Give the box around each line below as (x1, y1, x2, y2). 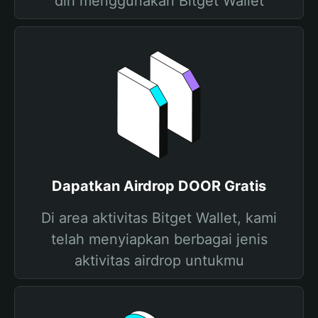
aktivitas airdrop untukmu (74, 252, 244, 269)
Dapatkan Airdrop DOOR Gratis (52, 177, 266, 194)
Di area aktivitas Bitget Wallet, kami (41, 209, 277, 226)
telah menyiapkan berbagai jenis (50, 231, 268, 248)
